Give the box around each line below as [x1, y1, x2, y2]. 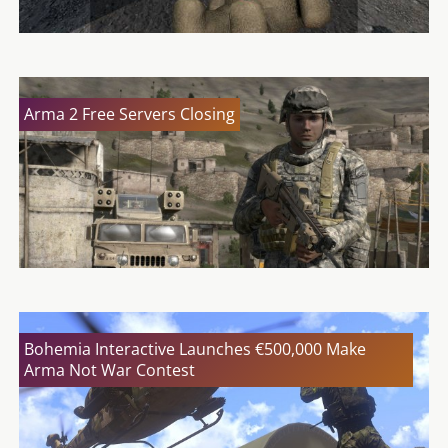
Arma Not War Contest [24, 359, 195, 382]
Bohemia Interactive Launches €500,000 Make [24, 338, 366, 361]
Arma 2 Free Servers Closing [24, 103, 235, 126]
